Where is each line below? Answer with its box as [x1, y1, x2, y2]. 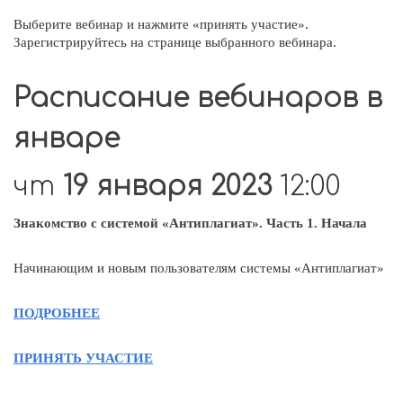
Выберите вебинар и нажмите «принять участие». [13, 16, 309, 31]
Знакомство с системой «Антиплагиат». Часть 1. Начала [13, 215, 367, 230]
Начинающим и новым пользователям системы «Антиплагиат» [13, 260, 384, 275]
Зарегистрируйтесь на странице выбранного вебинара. [13, 34, 336, 49]
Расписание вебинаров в [13, 83, 382, 113]
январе [13, 123, 120, 154]
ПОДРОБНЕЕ [13, 305, 100, 320]
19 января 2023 [63, 171, 280, 201]
